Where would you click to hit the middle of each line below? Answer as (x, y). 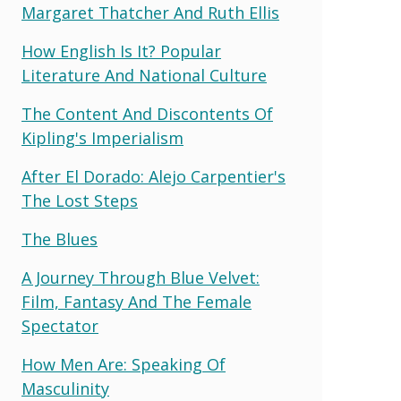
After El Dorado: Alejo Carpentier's (154, 177)
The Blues (60, 239)
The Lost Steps (80, 201)
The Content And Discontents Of (147, 114)
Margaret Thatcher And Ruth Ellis (150, 13)
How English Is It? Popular (121, 51)
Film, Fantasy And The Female (137, 302)
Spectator (60, 326)
